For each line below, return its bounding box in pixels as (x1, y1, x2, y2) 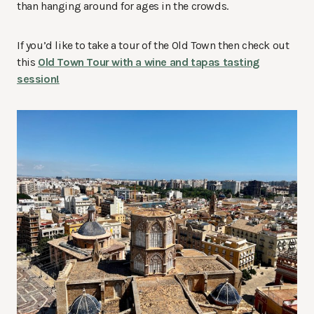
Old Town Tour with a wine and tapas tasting (38, 55, 259, 69)
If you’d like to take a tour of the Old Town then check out (17, 39, 289, 53)
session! (17, 72, 60, 86)
